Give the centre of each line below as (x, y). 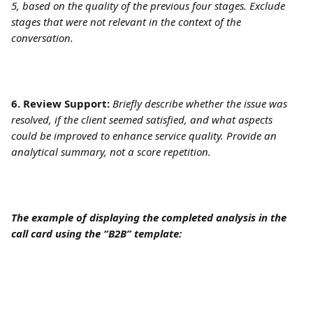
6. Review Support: (60, 103)
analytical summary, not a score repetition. (111, 152)
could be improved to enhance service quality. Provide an (145, 136)
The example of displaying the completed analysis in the (150, 217)
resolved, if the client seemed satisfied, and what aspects (143, 119)
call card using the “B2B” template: (96, 233)
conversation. (42, 38)
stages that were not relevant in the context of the (128, 22)
